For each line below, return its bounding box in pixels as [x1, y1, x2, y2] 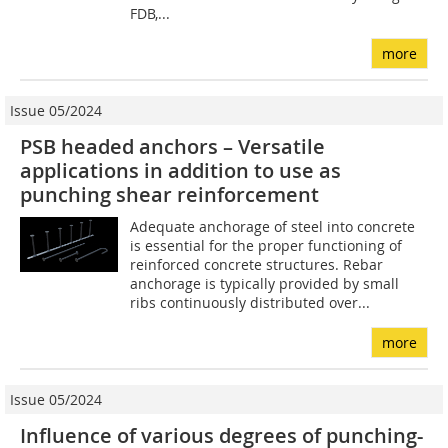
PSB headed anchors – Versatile [20, 133, 325, 161]
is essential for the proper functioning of [130, 236, 403, 256]
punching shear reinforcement [20, 181, 319, 209]
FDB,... [130, 4, 171, 24]
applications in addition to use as [20, 157, 341, 185]
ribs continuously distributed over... [130, 293, 371, 313]
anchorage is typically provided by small [130, 274, 400, 294]
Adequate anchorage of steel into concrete [130, 217, 416, 237]
